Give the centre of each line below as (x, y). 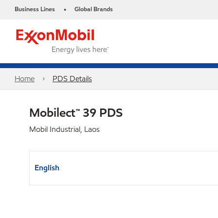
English (47, 168)
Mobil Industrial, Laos (64, 129)
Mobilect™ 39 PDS (76, 112)
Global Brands (94, 9)
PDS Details (72, 79)
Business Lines (35, 9)
